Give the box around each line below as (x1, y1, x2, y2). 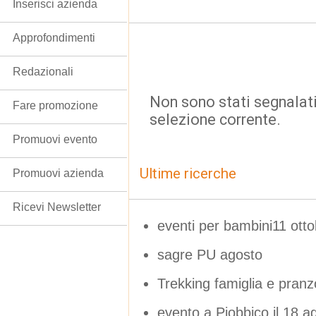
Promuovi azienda (13, 167, 104, 179)
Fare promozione (13, 99, 98, 111)
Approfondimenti (13, 32, 95, 44)
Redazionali (13, 66, 73, 78)
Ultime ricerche (140, 165, 236, 182)
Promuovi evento (13, 133, 97, 145)
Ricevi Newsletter (13, 201, 101, 213)
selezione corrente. (150, 111, 281, 128)
